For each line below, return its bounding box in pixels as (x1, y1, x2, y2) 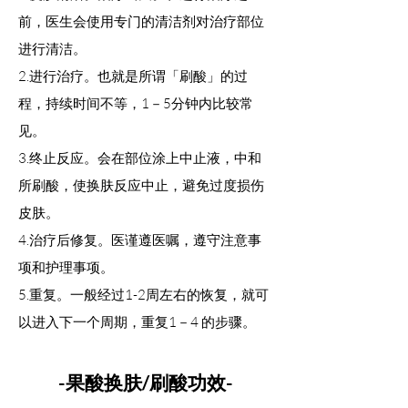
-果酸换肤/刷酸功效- (58, 371, 233, 394)
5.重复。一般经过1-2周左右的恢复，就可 (18, 286, 269, 304)
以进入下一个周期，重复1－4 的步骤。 (18, 313, 256, 331)
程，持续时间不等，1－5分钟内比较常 (18, 95, 253, 113)
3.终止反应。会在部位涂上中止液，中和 (18, 149, 261, 168)
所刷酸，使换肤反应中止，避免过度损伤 (18, 177, 264, 195)
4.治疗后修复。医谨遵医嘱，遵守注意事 (18, 231, 261, 250)
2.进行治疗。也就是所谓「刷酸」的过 (18, 67, 248, 86)
